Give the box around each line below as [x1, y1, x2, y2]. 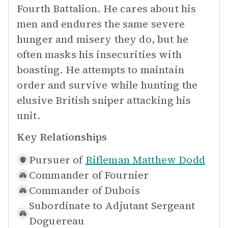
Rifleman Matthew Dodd [85, 153, 205, 167]
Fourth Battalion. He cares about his [17, 2, 196, 16]
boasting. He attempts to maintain [17, 63, 184, 77]
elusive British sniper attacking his [17, 93, 191, 107]
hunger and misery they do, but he [17, 32, 188, 46]
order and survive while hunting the [17, 78, 198, 92]
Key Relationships [17, 130, 107, 144]
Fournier [104, 168, 149, 182]
